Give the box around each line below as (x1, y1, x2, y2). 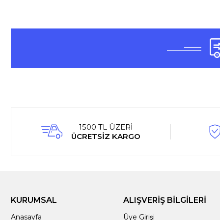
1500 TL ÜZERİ (79, 122, 133, 132)
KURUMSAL (11, 195, 57, 205)
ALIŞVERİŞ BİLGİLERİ (123, 195, 207, 205)
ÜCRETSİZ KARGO (71, 132, 141, 141)
